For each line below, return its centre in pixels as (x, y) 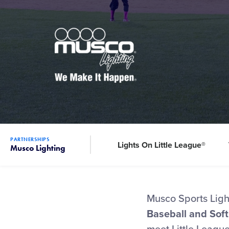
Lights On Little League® (162, 145)
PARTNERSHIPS (30, 139)
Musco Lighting (38, 148)
